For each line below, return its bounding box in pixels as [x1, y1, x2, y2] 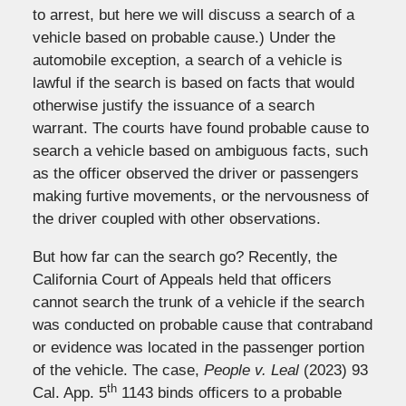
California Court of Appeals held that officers [32, 270, 332, 288]
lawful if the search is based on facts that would [32, 73, 354, 92]
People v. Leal [203, 361, 299, 379]
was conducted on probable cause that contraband [32, 315, 372, 333]
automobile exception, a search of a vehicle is [32, 51, 343, 69]
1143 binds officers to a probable [116, 383, 342, 401]
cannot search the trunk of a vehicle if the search [32, 293, 364, 311]
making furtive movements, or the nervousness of [32, 187, 369, 205]
